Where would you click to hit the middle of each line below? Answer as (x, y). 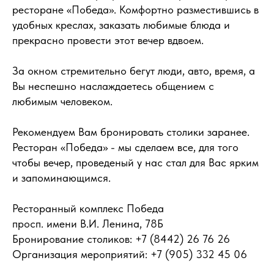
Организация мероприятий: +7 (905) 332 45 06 (130, 254)
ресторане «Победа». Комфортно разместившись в (135, 9)
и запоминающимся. (61, 177)
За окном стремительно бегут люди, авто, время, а (134, 70)
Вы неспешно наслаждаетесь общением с (113, 86)
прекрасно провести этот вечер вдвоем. (108, 40)
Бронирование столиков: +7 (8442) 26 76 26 (121, 239)
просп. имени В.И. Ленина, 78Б (88, 223)
